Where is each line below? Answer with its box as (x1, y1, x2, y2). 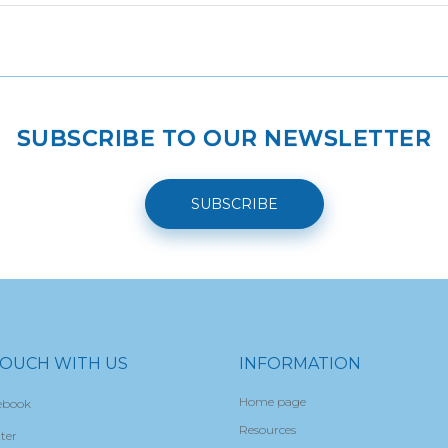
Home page (239, 394, 306, 409)
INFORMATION (239, 354, 361, 373)
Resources (239, 422, 296, 437)
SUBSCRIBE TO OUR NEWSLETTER (16, 125, 432, 152)
